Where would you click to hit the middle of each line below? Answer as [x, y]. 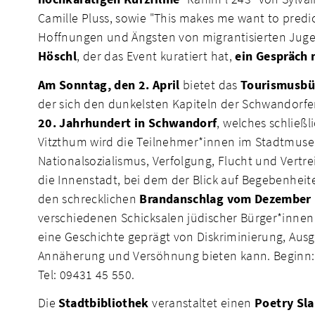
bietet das [210, 84]
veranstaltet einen [202, 303]
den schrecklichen [89, 198]
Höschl [58, 56]
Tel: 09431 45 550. [86, 274]
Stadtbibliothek [104, 303]
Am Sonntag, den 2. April [109, 84]
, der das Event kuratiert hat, [156, 56]
